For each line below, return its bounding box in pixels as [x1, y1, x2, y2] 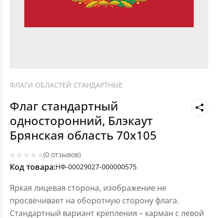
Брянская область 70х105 [10, 127, 157, 144]
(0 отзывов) [43, 150, 81, 160]
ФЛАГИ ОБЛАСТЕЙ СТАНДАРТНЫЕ [10, 80, 123, 90]
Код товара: [10, 162, 55, 173]
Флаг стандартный [10, 98, 118, 114]
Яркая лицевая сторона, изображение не [10, 182, 166, 194]
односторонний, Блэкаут [10, 112, 153, 129]
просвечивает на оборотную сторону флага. [10, 195, 179, 206]
